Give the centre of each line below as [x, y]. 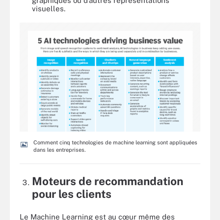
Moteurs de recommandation [108, 181]
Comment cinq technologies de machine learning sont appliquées [115, 142]
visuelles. [49, 8]
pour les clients [72, 194]
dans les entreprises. [59, 150]
